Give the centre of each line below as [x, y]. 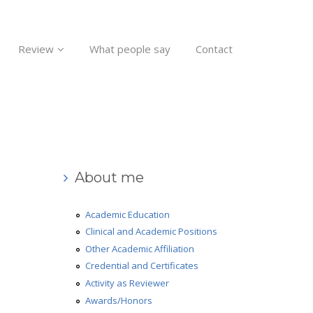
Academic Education [128, 214]
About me [109, 177]
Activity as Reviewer [128, 283]
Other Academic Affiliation [140, 248]
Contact [214, 49]
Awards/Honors [119, 300]
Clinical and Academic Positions [152, 232]
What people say [130, 49]
